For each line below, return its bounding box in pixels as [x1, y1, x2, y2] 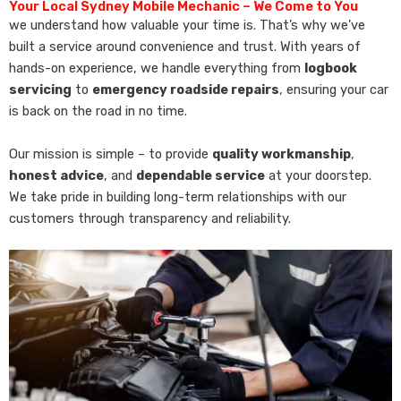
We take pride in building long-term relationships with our [9, 188, 346, 205]
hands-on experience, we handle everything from [9, 60, 304, 77]
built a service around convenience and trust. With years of [9, 38, 361, 55]
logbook [304, 60, 357, 77]
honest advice [9, 166, 104, 183]
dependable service [136, 166, 265, 183]
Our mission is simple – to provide [9, 145, 212, 162]
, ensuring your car [279, 81, 388, 98]
